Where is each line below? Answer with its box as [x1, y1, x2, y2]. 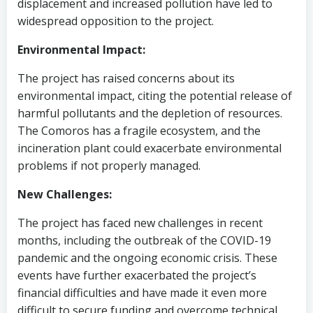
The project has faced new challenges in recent [17, 215, 263, 231]
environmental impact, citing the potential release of [17, 88, 292, 103]
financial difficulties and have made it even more [17, 285, 267, 300]
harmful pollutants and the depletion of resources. [17, 105, 282, 121]
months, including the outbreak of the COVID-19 [17, 233, 271, 248]
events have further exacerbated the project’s [17, 268, 256, 283]
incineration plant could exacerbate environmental [17, 140, 282, 156]
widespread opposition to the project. [17, 13, 214, 29]
